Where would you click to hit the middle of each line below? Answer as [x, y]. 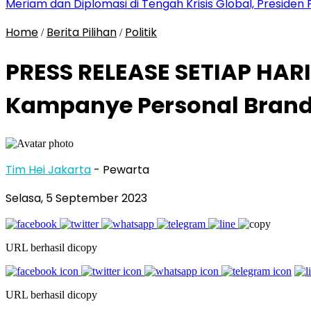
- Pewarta [121, 169]
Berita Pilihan [82, 32]
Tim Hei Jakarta [48, 169]
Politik [141, 32]
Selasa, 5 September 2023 [76, 198]
